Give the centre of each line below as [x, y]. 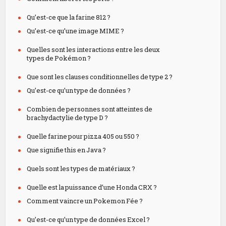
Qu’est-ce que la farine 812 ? [69, 17]
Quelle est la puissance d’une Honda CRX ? [92, 187]
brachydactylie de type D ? [68, 118]
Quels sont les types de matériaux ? [81, 168]
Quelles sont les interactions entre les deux [94, 49]
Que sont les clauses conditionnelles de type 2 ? [100, 77]
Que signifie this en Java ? [67, 150]
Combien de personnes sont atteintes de [90, 109]
